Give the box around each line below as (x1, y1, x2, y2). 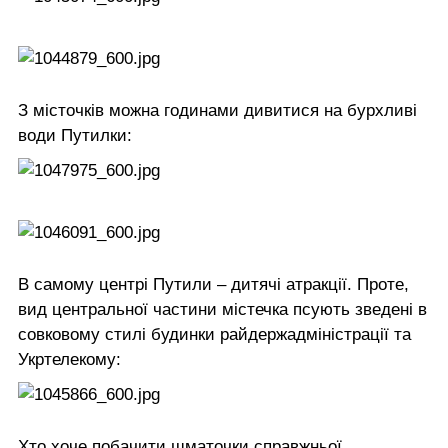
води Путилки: (18, 125, 132, 145)
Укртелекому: (18, 349, 121, 369)
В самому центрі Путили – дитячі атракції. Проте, (18, 274, 409, 294)
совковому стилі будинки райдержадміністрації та (18, 324, 411, 344)
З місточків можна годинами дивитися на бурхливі (18, 100, 417, 120)
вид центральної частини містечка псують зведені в (18, 299, 427, 319)
